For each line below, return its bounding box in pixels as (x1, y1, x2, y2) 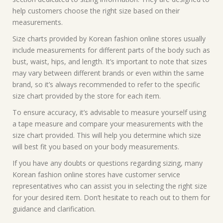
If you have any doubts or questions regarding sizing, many (12, 158, 203, 168)
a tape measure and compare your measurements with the (12, 119, 203, 128)
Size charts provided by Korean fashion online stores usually (12, 34, 206, 43)
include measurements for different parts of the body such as (12, 45, 210, 55)
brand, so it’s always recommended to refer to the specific (12, 80, 200, 89)
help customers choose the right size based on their (12, 6, 180, 15)
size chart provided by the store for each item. (12, 91, 161, 101)
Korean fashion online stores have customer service (12, 170, 180, 179)
